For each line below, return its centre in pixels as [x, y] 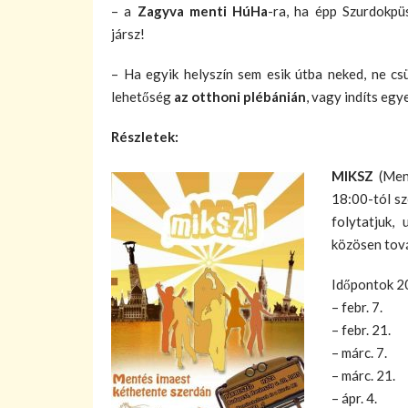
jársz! [128, 34]
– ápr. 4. [354, 398]
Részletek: [145, 136]
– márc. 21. [363, 375]
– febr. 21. [361, 330]
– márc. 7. [359, 352]
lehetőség [143, 96]
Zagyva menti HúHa [202, 11]
